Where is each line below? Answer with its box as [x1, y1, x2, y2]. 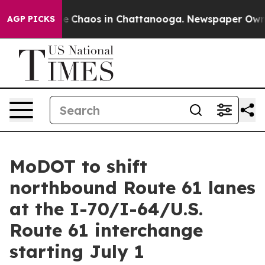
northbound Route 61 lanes [9, 176, 256, 199]
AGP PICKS [7, 14, 55, 24]
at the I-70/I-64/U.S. [9, 198, 203, 220]
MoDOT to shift [9, 155, 147, 177]
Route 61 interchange [9, 219, 203, 241]
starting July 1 [9, 240, 144, 263]
